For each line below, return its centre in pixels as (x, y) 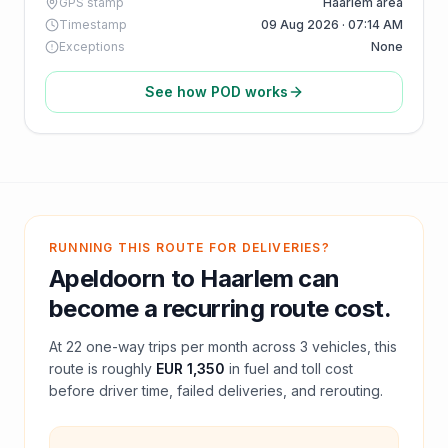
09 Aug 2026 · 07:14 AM (332, 24)
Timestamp (93, 24)
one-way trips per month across (191, 346)
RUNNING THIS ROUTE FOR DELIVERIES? (189, 247)
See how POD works (216, 91)
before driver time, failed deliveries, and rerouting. (216, 390)
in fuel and (265, 368)
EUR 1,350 (190, 368)
